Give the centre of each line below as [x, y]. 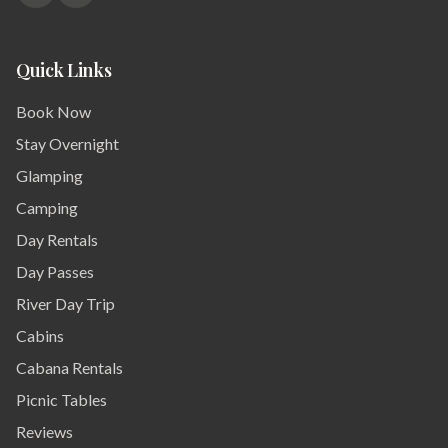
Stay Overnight [67, 143]
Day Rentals [57, 239]
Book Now [53, 111]
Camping [47, 207]
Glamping [49, 175]
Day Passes [55, 271]
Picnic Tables [61, 399]
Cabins [40, 335]
